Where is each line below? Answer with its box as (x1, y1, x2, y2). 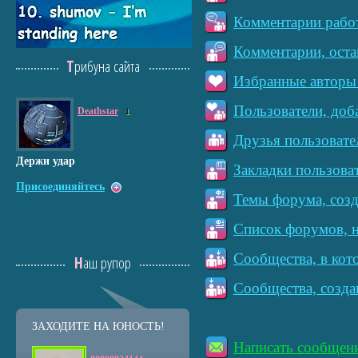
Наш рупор (83, 253, 131, 273)
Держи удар (16, 155, 75, 167)
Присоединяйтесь (16, 181, 105, 193)
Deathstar (78, 105, 118, 117)
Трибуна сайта (74, 56, 140, 77)
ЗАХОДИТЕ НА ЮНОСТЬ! (32, 320, 165, 332)
